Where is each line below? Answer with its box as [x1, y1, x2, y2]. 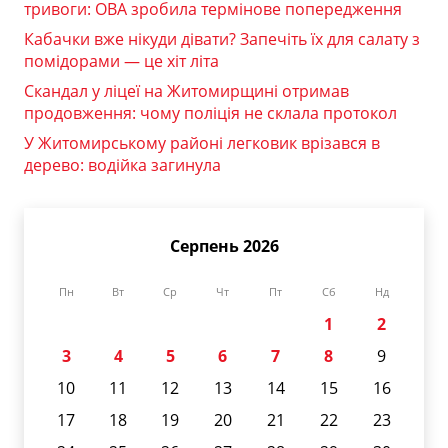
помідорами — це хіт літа [24, 49, 219, 72]
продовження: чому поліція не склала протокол [24, 101, 397, 124]
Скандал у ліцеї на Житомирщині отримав [24, 79, 349, 102]
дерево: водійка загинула [24, 153, 221, 176]
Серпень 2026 [169, 234, 279, 257]
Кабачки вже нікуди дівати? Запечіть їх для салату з [24, 27, 420, 50]
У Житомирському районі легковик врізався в [24, 131, 380, 154]
